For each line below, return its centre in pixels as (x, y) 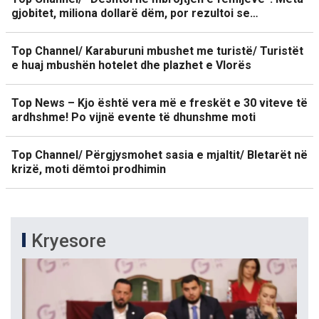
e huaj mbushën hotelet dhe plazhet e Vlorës (131, 65)
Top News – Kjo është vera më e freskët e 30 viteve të (159, 103)
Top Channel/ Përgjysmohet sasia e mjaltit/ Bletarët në (159, 155)
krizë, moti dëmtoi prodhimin (89, 169)
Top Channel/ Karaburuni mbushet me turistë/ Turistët (157, 51)
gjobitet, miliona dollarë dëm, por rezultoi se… (135, 13)
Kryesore (69, 241)
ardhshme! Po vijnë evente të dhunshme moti (134, 117)
